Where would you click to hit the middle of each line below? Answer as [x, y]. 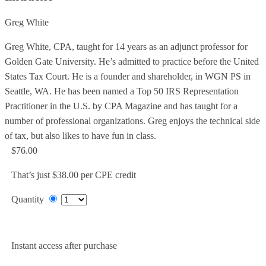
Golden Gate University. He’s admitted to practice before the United [132, 62]
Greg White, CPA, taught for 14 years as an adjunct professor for [126, 47]
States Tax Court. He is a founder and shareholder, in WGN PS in [128, 77]
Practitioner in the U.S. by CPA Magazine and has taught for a [121, 106]
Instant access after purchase [64, 246]
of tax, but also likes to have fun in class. [80, 136]
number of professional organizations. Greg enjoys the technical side [132, 121]
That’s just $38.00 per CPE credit [73, 175]
